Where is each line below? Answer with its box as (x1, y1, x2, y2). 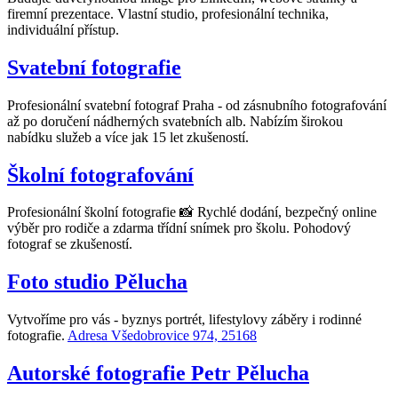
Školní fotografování (7, 163, 194, 187)
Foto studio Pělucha (7, 270, 187, 294)
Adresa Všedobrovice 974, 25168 (68, 328, 257, 344)
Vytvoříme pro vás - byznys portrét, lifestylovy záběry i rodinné (7, 312, 362, 328)
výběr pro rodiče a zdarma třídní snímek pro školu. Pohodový (7, 220, 351, 236)
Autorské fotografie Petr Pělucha (7, 362, 309, 386)
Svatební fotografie (7, 55, 181, 79)
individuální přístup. (7, 21, 119, 37)
